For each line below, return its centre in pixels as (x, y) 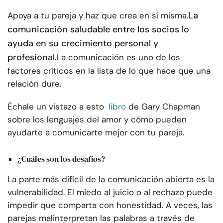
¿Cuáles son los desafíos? (61, 159)
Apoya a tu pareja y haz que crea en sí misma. (98, 16)
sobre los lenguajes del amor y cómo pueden (97, 120)
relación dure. (34, 84)
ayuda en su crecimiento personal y (83, 44)
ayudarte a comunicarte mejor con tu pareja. (96, 133)
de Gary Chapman (164, 107)
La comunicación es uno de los (118, 57)
